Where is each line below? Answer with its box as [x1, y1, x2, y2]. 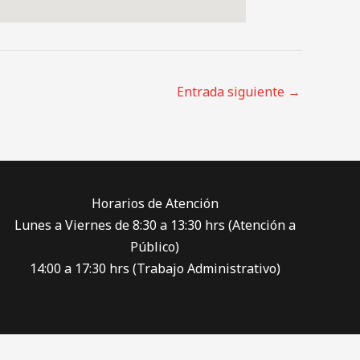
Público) [130, 238, 180, 256]
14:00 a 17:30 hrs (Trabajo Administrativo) [29, 260, 280, 278]
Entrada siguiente [177, 83, 288, 100]
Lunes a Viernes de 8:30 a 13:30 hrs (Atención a [14, 216, 296, 235]
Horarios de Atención [91, 194, 219, 213]
